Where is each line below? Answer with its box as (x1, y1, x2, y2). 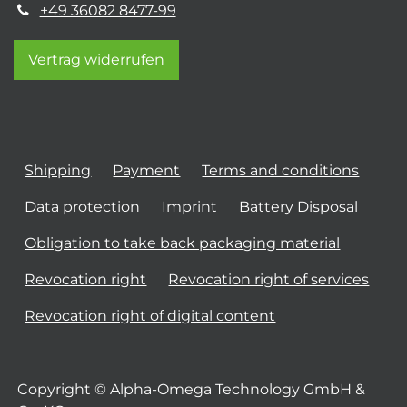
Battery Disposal (239, 198, 359, 215)
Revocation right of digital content (25, 307, 276, 324)
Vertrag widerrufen (28, 51, 164, 68)
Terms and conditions (202, 162, 360, 179)
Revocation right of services (168, 271, 370, 288)
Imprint (162, 198, 218, 215)
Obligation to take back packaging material (25, 234, 341, 252)
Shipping (25, 162, 92, 179)
